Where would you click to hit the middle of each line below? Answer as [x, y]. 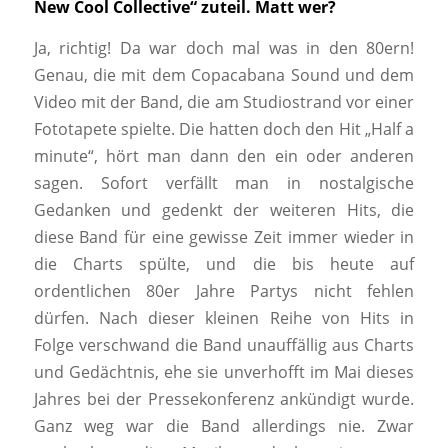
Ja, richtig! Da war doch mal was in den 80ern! [224, 48]
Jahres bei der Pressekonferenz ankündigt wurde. [224, 399]
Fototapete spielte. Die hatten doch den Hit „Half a [224, 129]
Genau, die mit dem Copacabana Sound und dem [224, 75]
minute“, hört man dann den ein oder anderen [224, 156]
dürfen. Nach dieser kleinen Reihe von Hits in [224, 318]
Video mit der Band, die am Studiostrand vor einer [224, 102]
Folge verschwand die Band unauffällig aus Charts [224, 345]
